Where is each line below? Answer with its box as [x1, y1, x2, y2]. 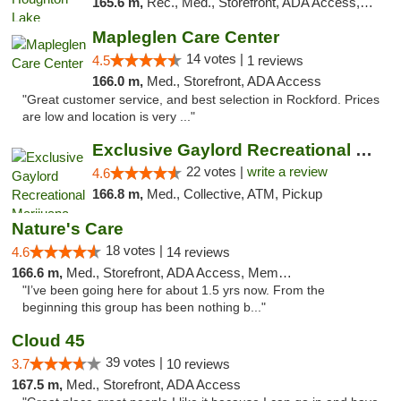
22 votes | [185, 164, 247, 179]
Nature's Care [12, 219, 124, 238]
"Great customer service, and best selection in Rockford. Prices [22, 93, 380, 107]
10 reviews [166, 356, 230, 371]
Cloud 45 [12, 331, 85, 350]
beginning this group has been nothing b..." [22, 301, 266, 314]
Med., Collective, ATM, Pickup [146, 186, 322, 201]
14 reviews [166, 244, 230, 260]
